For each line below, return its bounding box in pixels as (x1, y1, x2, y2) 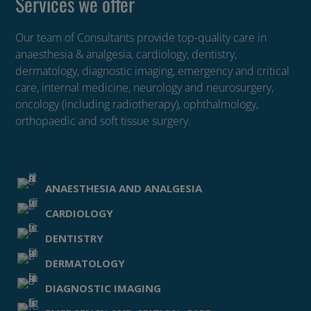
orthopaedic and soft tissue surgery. (15, 113, 192, 128)
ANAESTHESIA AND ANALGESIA (44, 181, 202, 195)
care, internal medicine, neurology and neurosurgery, (15, 80, 274, 95)
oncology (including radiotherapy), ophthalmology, (15, 96, 259, 112)
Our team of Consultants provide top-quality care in (15, 30, 267, 45)
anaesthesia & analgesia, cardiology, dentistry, (15, 47, 237, 62)
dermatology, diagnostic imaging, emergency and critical (15, 63, 290, 78)
